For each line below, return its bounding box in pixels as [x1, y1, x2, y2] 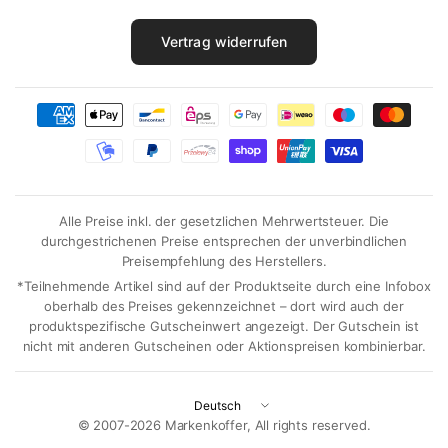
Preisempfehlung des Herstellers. [121, 253, 327, 269]
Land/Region [193, 393, 275, 410]
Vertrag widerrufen [160, 33, 288, 50]
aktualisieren [193, 415, 273, 432]
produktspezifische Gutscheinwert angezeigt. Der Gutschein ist [28, 318, 420, 334]
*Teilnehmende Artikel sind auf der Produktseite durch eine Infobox [17, 278, 431, 294]
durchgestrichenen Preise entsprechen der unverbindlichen [40, 233, 408, 249]
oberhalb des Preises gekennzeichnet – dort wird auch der [44, 298, 404, 314]
